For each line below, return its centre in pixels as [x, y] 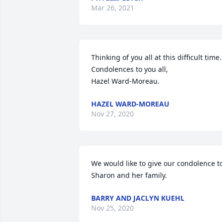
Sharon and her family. [129, 175]
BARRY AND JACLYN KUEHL [138, 198]
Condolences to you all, [130, 69]
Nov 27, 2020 [112, 114]
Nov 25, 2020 [112, 208]
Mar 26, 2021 [113, 8]
